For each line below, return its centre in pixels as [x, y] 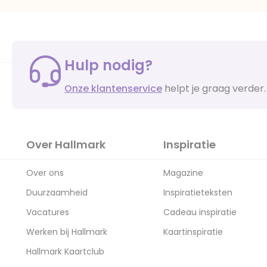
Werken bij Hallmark [67, 232]
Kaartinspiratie [193, 232]
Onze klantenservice [113, 88]
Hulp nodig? [108, 65]
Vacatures [48, 212]
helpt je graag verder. [214, 88]
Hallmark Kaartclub [65, 252]
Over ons [45, 173]
